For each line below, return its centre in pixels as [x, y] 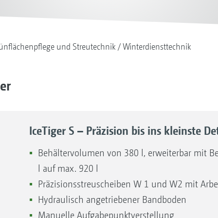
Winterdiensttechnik [157, 46]
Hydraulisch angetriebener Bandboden [113, 200]
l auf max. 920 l [69, 169]
